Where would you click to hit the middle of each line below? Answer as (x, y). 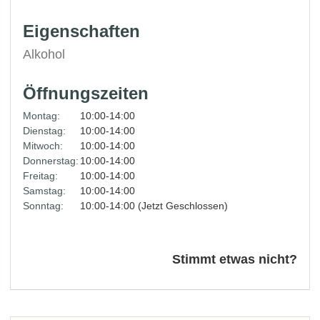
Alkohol (44, 54)
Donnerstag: (51, 161)
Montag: (42, 116)
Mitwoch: (43, 146)
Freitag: (41, 176)
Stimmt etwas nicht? (234, 259)
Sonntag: (44, 206)
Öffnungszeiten (86, 93)
